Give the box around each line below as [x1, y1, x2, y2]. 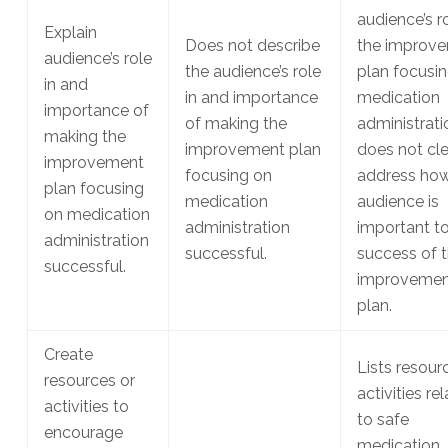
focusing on [184, 166, 272, 186]
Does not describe [184, 36, 320, 56]
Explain [43, 23, 97, 43]
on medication [43, 205, 150, 225]
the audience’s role [184, 62, 321, 82]
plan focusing [43, 179, 144, 199]
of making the [184, 114, 287, 134]
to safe [356, 410, 409, 430]
